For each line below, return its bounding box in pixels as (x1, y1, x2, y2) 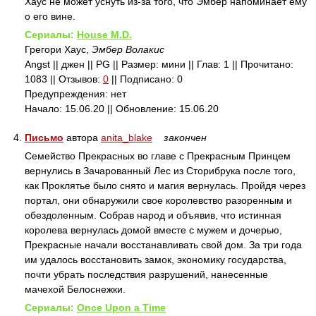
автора (63, 132, 101, 143)
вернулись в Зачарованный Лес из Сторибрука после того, (25, 165, 296, 176)
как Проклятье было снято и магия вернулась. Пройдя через (25, 180, 305, 191)
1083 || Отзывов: (25, 73, 103, 85)
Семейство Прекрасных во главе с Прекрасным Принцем (25, 150, 291, 162)
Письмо (25, 132, 63, 143)
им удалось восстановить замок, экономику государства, (25, 254, 286, 265)
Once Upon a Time (77, 302, 166, 313)
